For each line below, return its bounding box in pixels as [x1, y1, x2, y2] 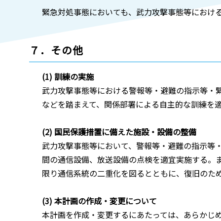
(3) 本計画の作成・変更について [41, 194, 157, 207]
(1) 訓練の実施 [41, 70, 94, 82]
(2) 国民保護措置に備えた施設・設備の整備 [41, 125, 196, 138]
